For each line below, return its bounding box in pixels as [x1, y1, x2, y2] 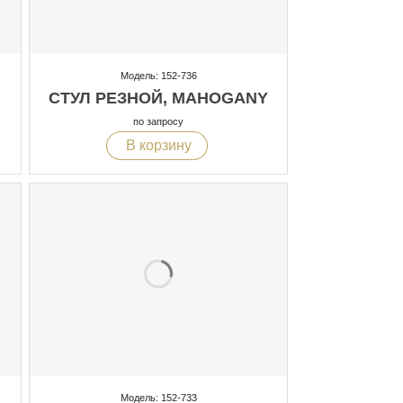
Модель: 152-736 [120, 69, 197, 81]
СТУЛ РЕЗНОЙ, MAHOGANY [49, 88, 268, 107]
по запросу [133, 115, 184, 127]
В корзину [121, 138, 192, 154]
